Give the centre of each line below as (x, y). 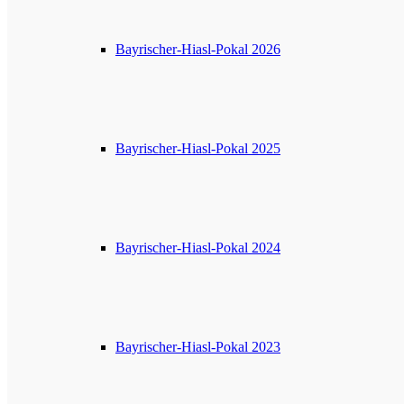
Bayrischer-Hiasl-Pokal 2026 (198, 49)
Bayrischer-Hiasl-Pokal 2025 (198, 148)
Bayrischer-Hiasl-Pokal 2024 (198, 248)
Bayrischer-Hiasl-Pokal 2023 (198, 347)
